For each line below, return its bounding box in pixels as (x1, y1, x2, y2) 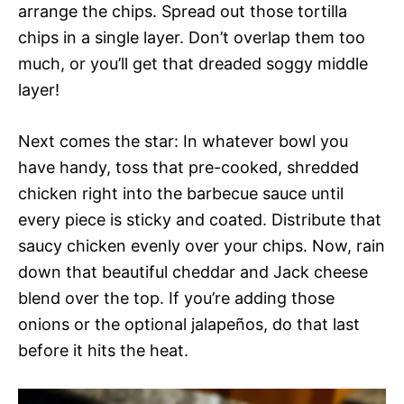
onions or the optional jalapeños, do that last (18, 314, 360, 334)
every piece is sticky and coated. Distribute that (18, 209, 381, 229)
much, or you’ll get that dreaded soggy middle (18, 53, 368, 73)
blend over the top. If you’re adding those (18, 288, 335, 308)
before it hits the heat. (18, 340, 188, 360)
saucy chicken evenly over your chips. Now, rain (18, 235, 385, 255)
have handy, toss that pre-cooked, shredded (18, 157, 359, 177)
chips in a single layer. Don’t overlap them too (18, 27, 365, 47)
